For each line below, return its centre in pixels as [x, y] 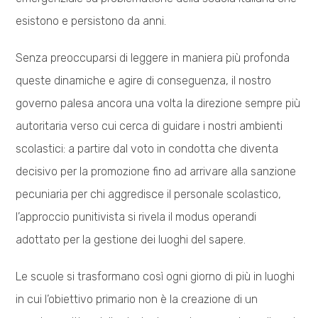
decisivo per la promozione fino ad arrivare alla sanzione [156, 171]
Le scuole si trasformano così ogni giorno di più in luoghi [155, 276]
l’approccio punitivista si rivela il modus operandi [136, 216]
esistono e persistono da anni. [91, 21]
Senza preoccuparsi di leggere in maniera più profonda [153, 57]
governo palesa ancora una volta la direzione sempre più [158, 103]
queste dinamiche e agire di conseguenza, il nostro [144, 80]
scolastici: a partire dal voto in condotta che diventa [147, 148]
